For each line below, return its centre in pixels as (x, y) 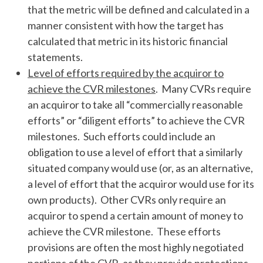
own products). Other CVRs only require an (127, 200)
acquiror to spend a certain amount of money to (135, 215)
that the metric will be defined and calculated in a (139, 9)
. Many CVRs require (203, 89)
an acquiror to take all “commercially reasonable (135, 104)
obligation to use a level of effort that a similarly (135, 152)
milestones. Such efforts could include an (122, 136)
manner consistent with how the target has (126, 25)
